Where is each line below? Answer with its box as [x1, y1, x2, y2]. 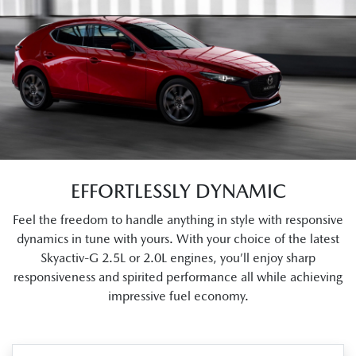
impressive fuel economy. [107, 288, 249, 304]
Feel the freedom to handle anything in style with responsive [13, 211, 343, 227]
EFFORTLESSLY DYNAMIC [70, 179, 286, 203]
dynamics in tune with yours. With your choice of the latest [17, 230, 339, 246]
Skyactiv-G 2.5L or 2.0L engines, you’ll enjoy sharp [41, 250, 315, 265]
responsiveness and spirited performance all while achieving [14, 269, 342, 284]
